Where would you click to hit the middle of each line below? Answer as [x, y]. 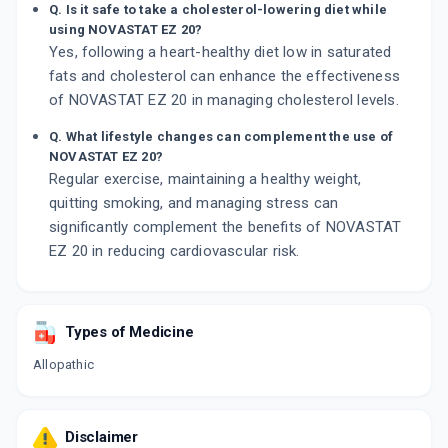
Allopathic [63, 365]
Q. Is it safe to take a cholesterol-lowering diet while [218, 10]
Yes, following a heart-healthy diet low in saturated [220, 52]
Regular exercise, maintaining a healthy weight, [205, 179]
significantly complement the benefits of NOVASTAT [225, 227]
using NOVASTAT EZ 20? [126, 30]
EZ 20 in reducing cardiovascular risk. [174, 251]
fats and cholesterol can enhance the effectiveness [225, 76]
